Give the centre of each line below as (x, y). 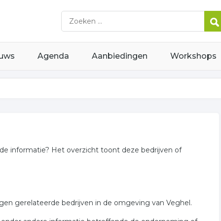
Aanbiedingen (120, 56)
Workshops (193, 56)
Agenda (53, 56)
